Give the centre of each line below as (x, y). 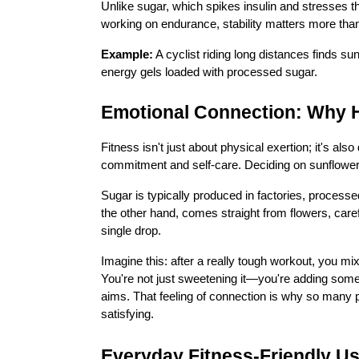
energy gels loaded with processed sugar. (209, 72)
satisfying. (127, 314)
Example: (127, 54)
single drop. (131, 231)
